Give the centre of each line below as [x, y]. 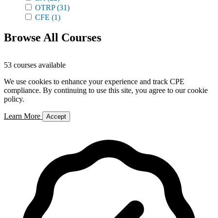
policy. [14, 99]
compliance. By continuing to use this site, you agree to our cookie [106, 90]
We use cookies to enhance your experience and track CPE [94, 82]
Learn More [23, 116]
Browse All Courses [53, 37]
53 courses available [35, 65]
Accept [56, 117]
